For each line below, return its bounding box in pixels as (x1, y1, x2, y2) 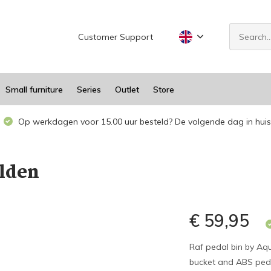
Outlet (114, 83, 139, 95)
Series (76, 83, 101, 95)
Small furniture (5, 83, 63, 95)
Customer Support (78, 31, 154, 42)
